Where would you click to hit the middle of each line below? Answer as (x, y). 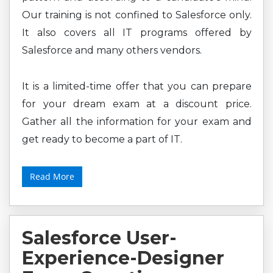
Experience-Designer (123, 258)
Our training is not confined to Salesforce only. (137, 15)
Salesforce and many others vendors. (112, 50)
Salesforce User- (99, 238)
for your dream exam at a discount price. (137, 104)
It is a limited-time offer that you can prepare (137, 86)
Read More (52, 176)
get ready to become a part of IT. (102, 139)
